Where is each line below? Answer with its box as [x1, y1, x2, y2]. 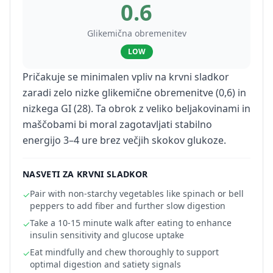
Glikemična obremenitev [87, 27, 186, 39]
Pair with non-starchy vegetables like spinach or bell [30, 188, 244, 199]
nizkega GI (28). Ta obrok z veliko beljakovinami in [23, 102, 250, 115]
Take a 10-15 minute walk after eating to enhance [30, 217, 232, 229]
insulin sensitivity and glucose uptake [30, 229, 184, 241]
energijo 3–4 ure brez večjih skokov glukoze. [23, 133, 226, 147]
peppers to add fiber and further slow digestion [30, 200, 225, 211]
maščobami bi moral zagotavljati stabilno [23, 118, 212, 131]
